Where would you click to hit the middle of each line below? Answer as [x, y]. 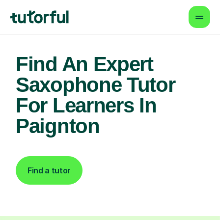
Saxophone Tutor [96, 85]
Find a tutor [49, 170]
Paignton [58, 126]
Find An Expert [84, 64]
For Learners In [86, 105]
